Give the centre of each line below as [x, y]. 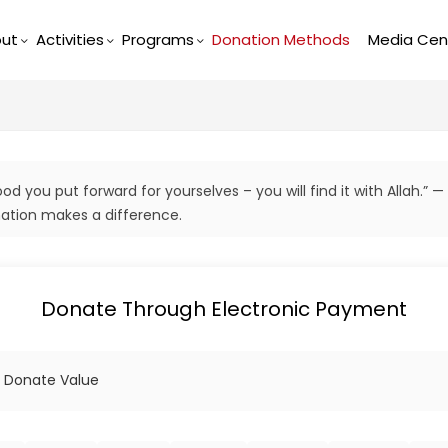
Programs [157, 39]
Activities [69, 39]
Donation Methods [280, 39]
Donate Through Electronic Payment [224, 308]
